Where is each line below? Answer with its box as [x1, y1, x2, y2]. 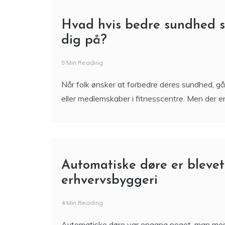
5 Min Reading [61, 60, 103, 68]
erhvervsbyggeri [61, 175, 158, 189]
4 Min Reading [61, 200, 103, 208]
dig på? [61, 35, 107, 49]
